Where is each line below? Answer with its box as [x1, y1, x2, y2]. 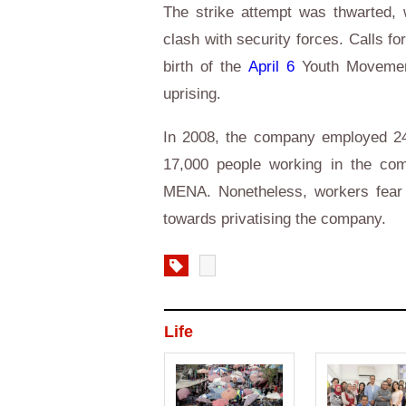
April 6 [248, 58, 295, 75]
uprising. [163, 85, 226, 102]
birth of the [163, 58, 248, 75]
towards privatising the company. [163, 210, 391, 227]
